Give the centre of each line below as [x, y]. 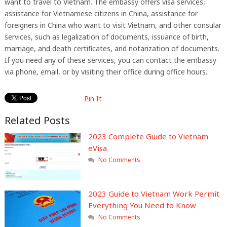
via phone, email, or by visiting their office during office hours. [106, 72]
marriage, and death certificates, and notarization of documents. [112, 49]
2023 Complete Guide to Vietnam [148, 137]
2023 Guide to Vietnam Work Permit [154, 193]
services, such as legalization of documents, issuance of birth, [106, 37]
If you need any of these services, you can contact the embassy [110, 60]
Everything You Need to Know [142, 205]
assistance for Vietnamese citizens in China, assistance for [101, 14]
